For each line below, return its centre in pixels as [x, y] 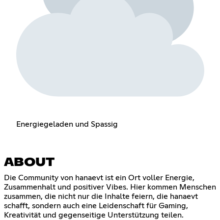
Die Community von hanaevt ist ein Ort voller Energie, [99, 178]
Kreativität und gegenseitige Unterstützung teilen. [94, 215]
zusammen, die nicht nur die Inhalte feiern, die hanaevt [101, 196]
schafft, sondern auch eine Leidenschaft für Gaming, [96, 206]
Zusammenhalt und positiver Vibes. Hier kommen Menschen [110, 187]
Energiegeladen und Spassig [67, 124]
